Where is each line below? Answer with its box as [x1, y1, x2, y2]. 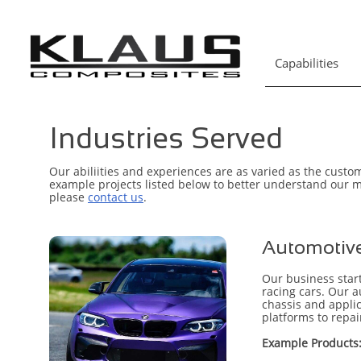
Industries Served [49, 122, 283, 155]
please [49, 189, 88, 205]
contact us [88, 189, 143, 205]
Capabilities [274, 55, 338, 71]
